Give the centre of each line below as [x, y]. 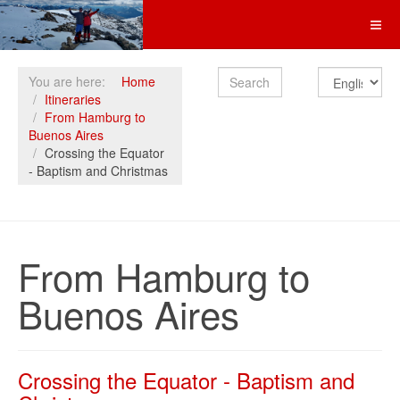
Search [238, 75]
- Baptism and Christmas [98, 171]
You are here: [71, 81]
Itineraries [73, 99]
